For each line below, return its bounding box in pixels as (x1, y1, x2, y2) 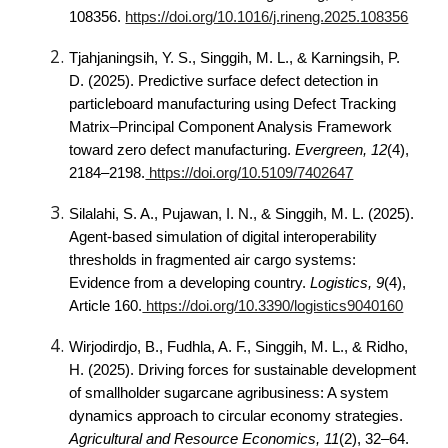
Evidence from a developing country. (69, 275, 311, 291)
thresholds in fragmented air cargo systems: (69, 252, 357, 268)
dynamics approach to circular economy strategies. (69, 408, 404, 424)
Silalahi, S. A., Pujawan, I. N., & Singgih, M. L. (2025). (69, 206, 415, 222)
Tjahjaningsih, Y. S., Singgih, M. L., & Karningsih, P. (69, 50, 401, 66)
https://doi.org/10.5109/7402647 (145, 165, 354, 181)
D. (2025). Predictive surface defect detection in (69, 73, 379, 89)
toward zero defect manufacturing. (69, 142, 296, 158)
